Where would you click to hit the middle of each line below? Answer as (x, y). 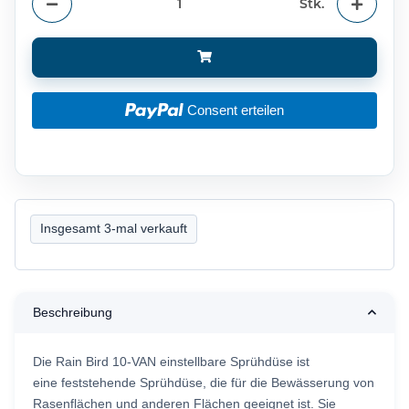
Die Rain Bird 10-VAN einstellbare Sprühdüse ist (171, 361)
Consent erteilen (235, 110)
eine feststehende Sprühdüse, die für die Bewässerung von (204, 382)
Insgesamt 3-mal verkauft (114, 229)
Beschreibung (73, 312)
